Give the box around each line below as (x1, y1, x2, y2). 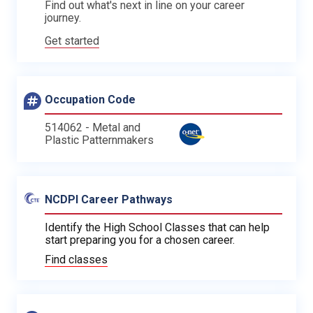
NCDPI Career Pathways (45, 192, 173, 206)
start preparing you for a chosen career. (45, 233, 235, 247)
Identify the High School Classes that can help (45, 220, 270, 234)
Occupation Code (45, 92, 136, 106)
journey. (45, 10, 81, 24)
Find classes (45, 252, 108, 266)
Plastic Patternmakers (45, 133, 154, 147)
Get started (45, 34, 99, 48)
